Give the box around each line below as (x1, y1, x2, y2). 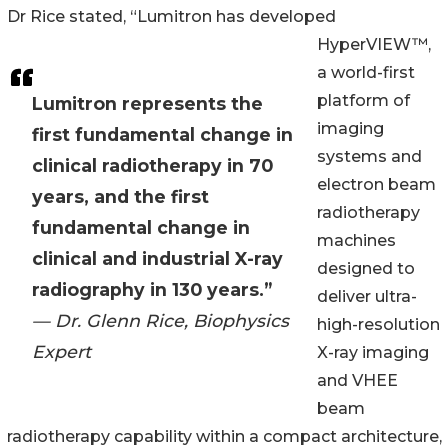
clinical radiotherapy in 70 (32, 155, 273, 177)
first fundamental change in (32, 124, 293, 146)
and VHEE (317, 371, 398, 391)
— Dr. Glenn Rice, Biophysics (32, 310, 289, 332)
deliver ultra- (317, 287, 417, 307)
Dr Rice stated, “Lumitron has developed (7, 7, 336, 27)
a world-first (317, 63, 415, 83)
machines (317, 231, 396, 251)
